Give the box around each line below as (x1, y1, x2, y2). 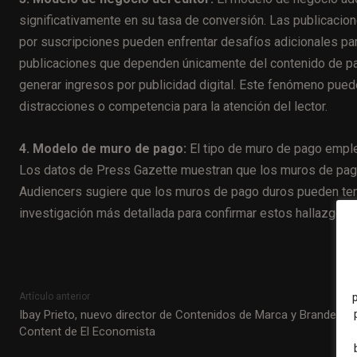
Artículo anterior (19, 290, 90, 302)
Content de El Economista (19, 324, 155, 339)
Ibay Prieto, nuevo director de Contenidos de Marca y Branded (19, 307, 343, 322)
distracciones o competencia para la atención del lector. (19, 98, 328, 114)
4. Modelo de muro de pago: (19, 140, 186, 156)
